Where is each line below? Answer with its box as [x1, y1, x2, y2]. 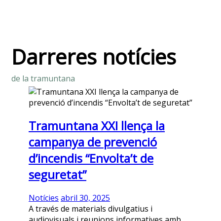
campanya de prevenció [29, 134, 157, 150]
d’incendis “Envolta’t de [29, 150, 153, 167]
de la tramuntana [11, 73, 75, 84]
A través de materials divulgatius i [29, 203, 152, 215]
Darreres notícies [11, 42, 176, 71]
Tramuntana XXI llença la [29, 117, 165, 134]
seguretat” [29, 166, 86, 183]
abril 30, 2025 [61, 192, 110, 204]
